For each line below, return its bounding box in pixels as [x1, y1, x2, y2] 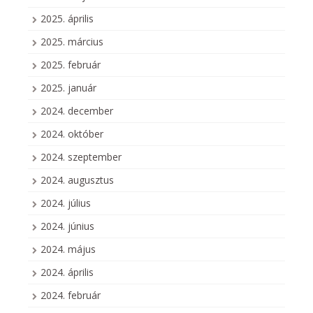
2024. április [41, 265, 94, 279]
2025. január [41, 81, 96, 95]
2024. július [41, 196, 91, 210]
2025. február [41, 58, 101, 72]
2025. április [41, 12, 94, 26]
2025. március [41, 35, 103, 49]
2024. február [41, 289, 101, 303]
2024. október [41, 127, 103, 141]
